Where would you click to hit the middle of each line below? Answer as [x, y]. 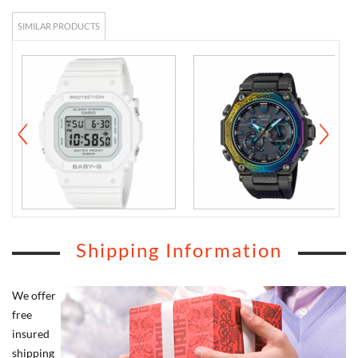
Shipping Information [179, 249]
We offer [34, 295]
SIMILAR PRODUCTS [59, 26]
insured [31, 333]
